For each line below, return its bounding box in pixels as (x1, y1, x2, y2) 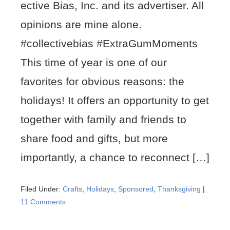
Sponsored (118, 185, 154, 193)
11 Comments (21, 198, 66, 206)
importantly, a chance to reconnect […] (21, 151, 209, 163)
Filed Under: (21, 185, 63, 193)
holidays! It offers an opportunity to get (21, 94, 209, 106)
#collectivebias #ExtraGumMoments (21, 37, 198, 49)
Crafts (63, 185, 82, 193)
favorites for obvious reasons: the (21, 75, 184, 87)
